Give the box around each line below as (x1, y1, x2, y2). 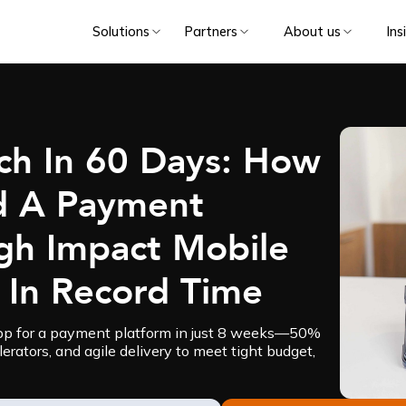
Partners (185, 24, 238, 40)
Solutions (92, 24, 150, 40)
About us (283, 24, 341, 40)
